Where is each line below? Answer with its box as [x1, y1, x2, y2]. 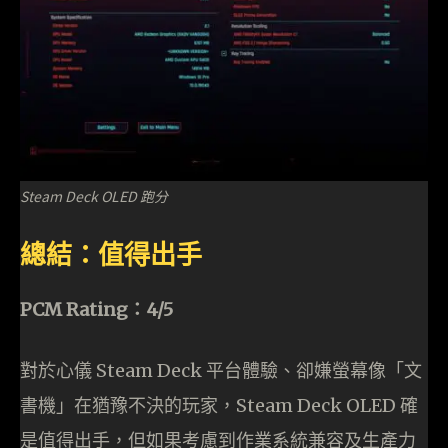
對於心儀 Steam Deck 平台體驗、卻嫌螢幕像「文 [20, 358, 422, 382]
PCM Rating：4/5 [20, 297, 173, 321]
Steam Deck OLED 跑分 [20, 185, 168, 206]
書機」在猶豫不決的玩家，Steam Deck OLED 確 [20, 393, 418, 417]
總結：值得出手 [20, 237, 202, 270]
